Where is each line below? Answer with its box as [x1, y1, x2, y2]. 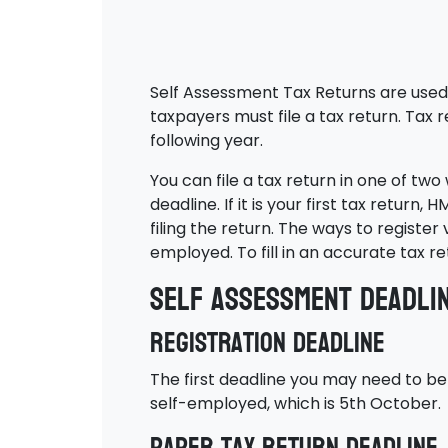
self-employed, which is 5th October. [150, 392, 441, 415]
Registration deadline [150, 318, 385, 368]
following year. [150, 129, 263, 152]
